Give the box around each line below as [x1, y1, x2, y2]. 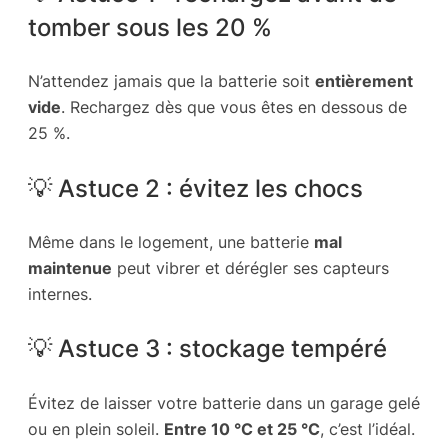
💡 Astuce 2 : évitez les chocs [28, 172, 363, 203]
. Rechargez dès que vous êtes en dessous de [61, 97, 407, 118]
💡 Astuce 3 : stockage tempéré [28, 333, 387, 364]
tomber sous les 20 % [28, 12, 272, 43]
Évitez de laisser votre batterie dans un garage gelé [28, 392, 420, 413]
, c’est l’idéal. [320, 418, 415, 439]
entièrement [315, 71, 413, 92]
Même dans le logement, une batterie [28, 232, 314, 253]
